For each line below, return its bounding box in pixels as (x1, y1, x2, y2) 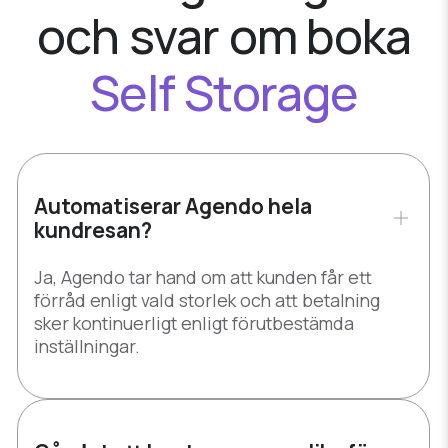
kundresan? (34, 216, 152, 245)
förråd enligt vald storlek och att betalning (34, 288, 380, 313)
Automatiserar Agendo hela (34, 192, 312, 221)
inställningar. (34, 334, 140, 359)
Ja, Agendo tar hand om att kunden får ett (34, 265, 372, 290)
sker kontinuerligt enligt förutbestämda (34, 311, 354, 336)
